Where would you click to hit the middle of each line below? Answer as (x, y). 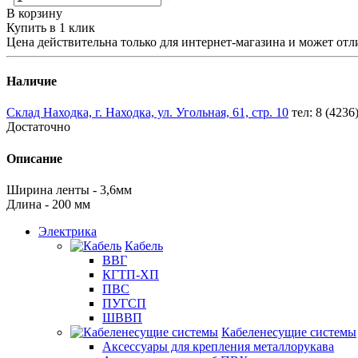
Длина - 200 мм (48, 204)
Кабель (144, 245)
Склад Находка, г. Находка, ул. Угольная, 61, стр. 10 (147, 113)
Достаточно (38, 127)
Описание (34, 158)
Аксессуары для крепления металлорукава (218, 346)
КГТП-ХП (131, 274)
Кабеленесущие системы (289, 332)
